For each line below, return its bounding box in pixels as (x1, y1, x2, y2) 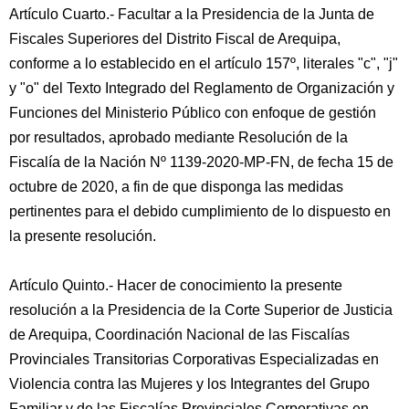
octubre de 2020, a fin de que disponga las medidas (9, 179, 343, 194)
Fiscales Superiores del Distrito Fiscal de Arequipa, (9, 31, 341, 47)
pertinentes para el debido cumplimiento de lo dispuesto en (9, 204, 391, 219)
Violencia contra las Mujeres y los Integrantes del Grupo (9, 376, 370, 392)
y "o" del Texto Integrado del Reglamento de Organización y (9, 80, 394, 96)
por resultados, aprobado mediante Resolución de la (9, 130, 348, 145)
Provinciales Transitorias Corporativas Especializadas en (9, 351, 379, 367)
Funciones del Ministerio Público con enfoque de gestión (9, 105, 376, 121)
